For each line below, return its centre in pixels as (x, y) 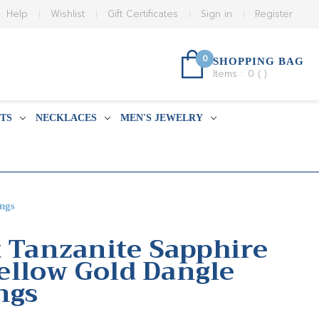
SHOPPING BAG (258, 61)
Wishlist (68, 14)
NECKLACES (66, 118)
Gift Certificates (143, 14)
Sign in (217, 14)
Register (274, 14)
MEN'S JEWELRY (161, 118)
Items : (229, 74)
